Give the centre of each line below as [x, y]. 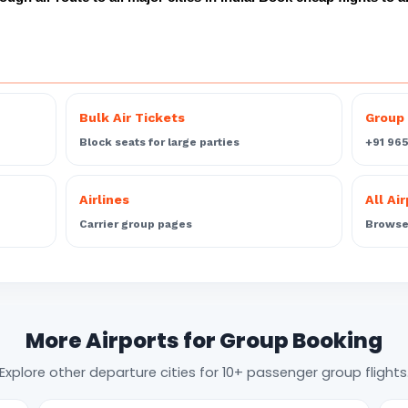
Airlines [104, 199]
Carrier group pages [135, 224]
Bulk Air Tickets [132, 117]
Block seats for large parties [159, 142]
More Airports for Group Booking [204, 341]
